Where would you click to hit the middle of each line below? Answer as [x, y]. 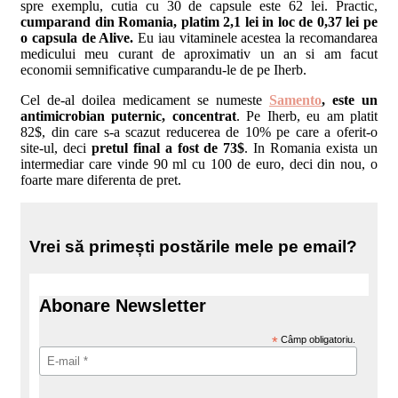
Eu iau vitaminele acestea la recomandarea [258, 38]
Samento [295, 100]
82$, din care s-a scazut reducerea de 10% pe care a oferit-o [199, 132]
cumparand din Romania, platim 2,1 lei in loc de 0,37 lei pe [199, 22]
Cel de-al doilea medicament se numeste [145, 100]
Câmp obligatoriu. [317, 339]
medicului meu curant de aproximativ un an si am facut [199, 54]
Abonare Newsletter [123, 305]
